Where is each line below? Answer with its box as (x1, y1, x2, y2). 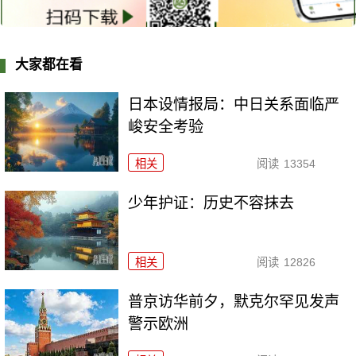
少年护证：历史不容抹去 (128, 194, 295, 211)
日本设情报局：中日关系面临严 (128, 96, 340, 114)
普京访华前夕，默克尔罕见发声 (128, 292, 340, 310)
